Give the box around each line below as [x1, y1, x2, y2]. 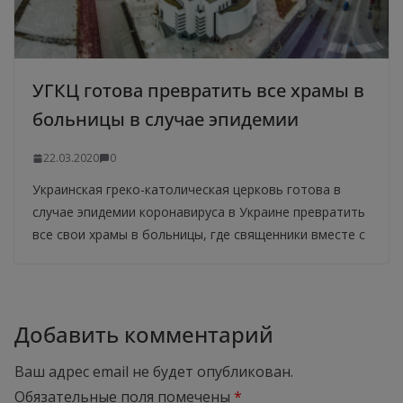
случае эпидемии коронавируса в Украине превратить [32, 203, 365, 221]
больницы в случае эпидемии [32, 107, 299, 132]
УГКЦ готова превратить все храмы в [32, 78, 364, 103]
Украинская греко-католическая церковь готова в [32, 181, 341, 199]
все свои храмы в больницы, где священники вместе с [32, 226, 365, 244]
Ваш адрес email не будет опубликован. [14, 362, 293, 382]
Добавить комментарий [14, 319, 273, 350]
